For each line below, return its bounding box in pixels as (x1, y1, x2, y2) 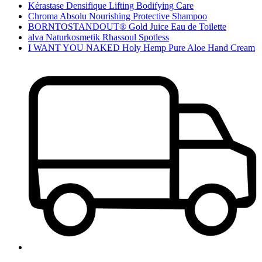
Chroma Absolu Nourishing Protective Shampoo (28, 11, 207, 21)
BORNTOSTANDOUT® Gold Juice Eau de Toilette (28, 21, 226, 32)
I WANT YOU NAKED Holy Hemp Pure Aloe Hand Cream (28, 42, 255, 53)
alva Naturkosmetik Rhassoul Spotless (28, 32, 169, 42)
